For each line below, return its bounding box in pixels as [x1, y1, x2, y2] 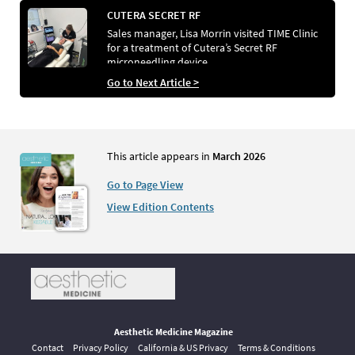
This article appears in [107, 149, 212, 164]
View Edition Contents [107, 200, 214, 215]
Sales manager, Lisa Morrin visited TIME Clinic [107, 26, 318, 41]
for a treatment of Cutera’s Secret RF [107, 40, 277, 55]
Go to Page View [107, 177, 183, 193]
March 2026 [212, 149, 265, 164]
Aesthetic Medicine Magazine [114, 326, 233, 338]
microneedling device [107, 55, 208, 70]
